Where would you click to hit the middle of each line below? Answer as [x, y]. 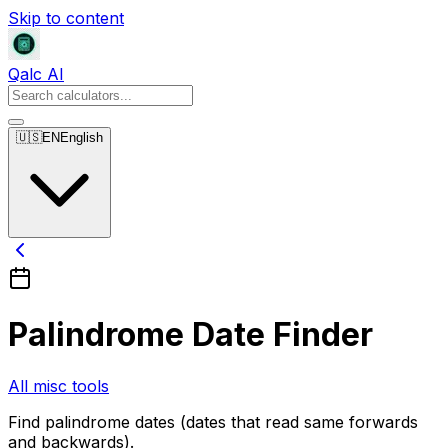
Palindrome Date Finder [190, 335]
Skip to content [66, 18]
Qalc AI [36, 74]
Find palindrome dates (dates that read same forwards [213, 421]
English [81, 137]
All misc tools [58, 385]
